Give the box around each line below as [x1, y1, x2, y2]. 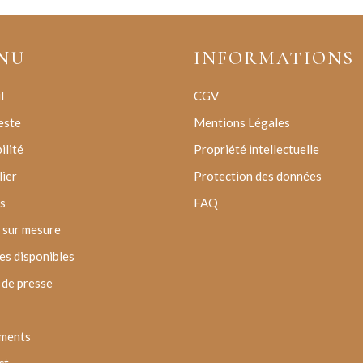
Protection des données [194, 169, 322, 183]
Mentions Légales [194, 115, 290, 130]
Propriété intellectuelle [194, 142, 319, 156]
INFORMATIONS [194, 47, 354, 70]
